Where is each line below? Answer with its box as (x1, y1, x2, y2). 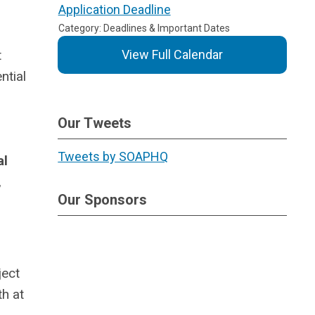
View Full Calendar (122, 47, 224, 62)
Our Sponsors (58, 191, 148, 208)
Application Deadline (58, 2, 171, 17)
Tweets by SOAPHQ (58, 149, 169, 164)
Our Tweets (58, 115, 132, 131)
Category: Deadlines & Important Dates (58, 22, 230, 34)
